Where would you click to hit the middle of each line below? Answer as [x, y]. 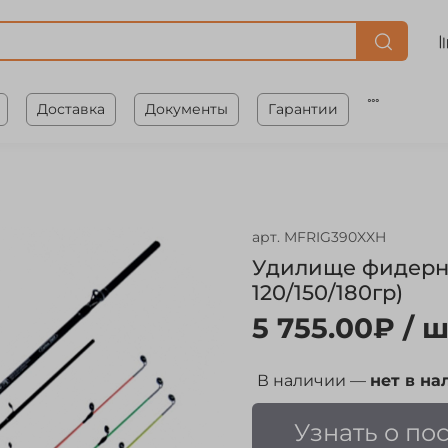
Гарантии [302, 108]
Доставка [70, 108]
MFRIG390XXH [335, 237]
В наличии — [313, 381]
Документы [186, 108]
